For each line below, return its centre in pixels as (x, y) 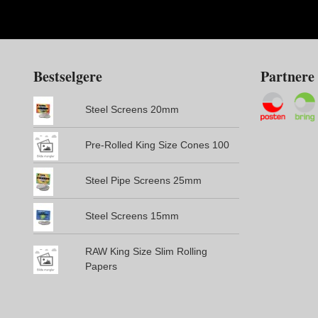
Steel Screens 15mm (132, 215)
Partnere (287, 76)
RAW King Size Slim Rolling (146, 251)
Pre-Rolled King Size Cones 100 (157, 144)
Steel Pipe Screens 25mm (143, 180)
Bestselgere (68, 76)
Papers (101, 266)
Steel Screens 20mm (132, 109)
